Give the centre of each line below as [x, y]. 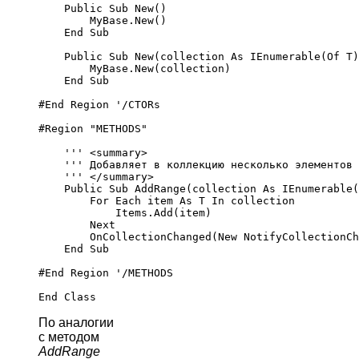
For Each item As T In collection [167, 200]
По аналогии [76, 322]
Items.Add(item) [125, 212]
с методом [69, 337]
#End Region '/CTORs [99, 104]
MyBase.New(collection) [135, 68]
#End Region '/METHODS [106, 272]
